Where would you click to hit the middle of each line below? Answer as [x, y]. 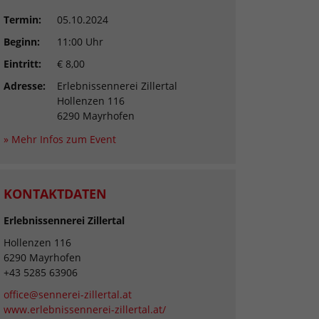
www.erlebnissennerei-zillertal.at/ [85, 310]
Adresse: [25, 86]
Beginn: [22, 42]
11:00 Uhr [80, 42]
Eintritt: [22, 64]
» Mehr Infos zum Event [60, 140]
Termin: [22, 20]
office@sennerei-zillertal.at [68, 295]
